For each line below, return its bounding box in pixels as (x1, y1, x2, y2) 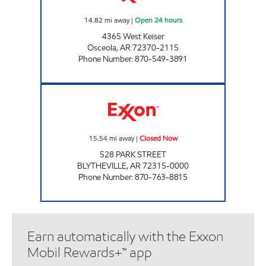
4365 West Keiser (102, 30, 164, 42)
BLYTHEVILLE (77, 160, 126, 172)
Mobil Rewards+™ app (27, 243, 152, 261)
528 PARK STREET (100, 148, 166, 160)
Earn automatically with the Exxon (27, 227, 223, 245)
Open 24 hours (134, 14, 182, 25)
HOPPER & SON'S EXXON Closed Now (132, 84, 245, 94)
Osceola (87, 42, 116, 53)
